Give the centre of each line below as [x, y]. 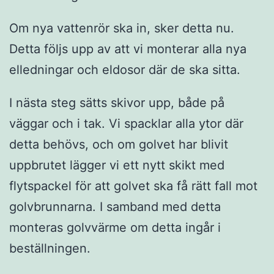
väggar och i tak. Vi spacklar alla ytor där [126, 124]
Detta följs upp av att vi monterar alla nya [128, 49]
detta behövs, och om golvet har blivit [119, 144]
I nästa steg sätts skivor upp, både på [117, 103]
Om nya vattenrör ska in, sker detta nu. [122, 28]
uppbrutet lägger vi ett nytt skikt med [117, 165]
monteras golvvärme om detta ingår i [115, 228]
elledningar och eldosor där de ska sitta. [125, 70]
